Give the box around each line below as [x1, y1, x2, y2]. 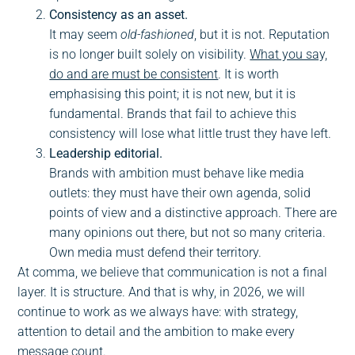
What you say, [250, 46, 328, 62]
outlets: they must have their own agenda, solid [49, 185, 311, 200]
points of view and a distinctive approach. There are [49, 204, 338, 220]
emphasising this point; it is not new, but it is [49, 86, 296, 101]
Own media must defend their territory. [49, 244, 262, 260]
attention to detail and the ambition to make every [17, 323, 296, 339]
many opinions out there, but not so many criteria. [49, 224, 326, 240]
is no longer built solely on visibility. [49, 46, 250, 62]
